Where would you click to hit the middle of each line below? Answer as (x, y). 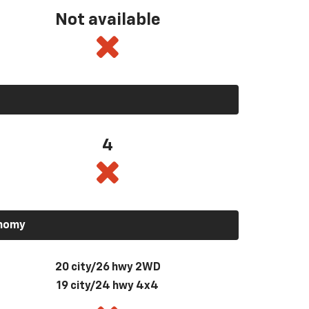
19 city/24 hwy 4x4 (108, 286)
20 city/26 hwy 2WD (108, 267)
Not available (108, 20)
